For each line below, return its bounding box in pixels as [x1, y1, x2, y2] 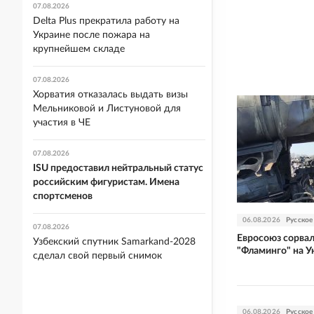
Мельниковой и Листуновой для [33, 104, 181, 114]
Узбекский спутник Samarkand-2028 [33, 237, 196, 247]
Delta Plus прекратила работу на [33, 16, 179, 26]
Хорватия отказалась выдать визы [33, 90, 188, 100]
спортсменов [33, 191, 93, 201]
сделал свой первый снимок [33, 251, 162, 261]
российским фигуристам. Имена [33, 177, 179, 187]
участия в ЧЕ [33, 118, 90, 128]
